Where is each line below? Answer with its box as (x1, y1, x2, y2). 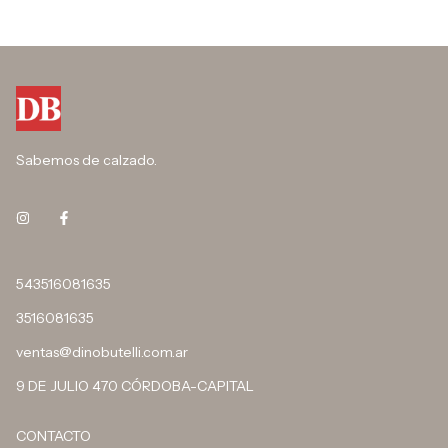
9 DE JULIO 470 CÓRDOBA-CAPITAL (16, 377, 254, 396)
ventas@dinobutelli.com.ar (16, 343, 188, 362)
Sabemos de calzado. (16, 151, 157, 170)
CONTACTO (16, 427, 91, 446)
